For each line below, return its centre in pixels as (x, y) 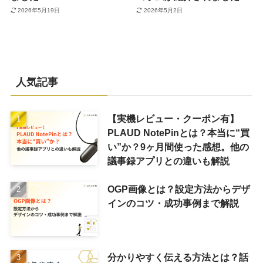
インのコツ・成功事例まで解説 (173, 203)
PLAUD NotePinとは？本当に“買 (178, 132)
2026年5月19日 (39, 11)
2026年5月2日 (163, 11)
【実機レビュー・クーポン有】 (173, 118)
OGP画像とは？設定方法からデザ (178, 189)
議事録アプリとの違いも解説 (168, 161)
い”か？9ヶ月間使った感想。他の (178, 146)
